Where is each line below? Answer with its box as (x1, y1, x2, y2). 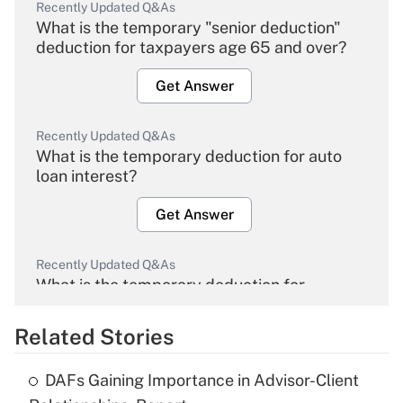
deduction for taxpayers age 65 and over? (36, 38, 346, 58)
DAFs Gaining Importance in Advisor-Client (45, 371, 359, 390)
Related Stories (14, 324, 174, 350)
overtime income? (36, 295, 167, 315)
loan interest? (36, 166, 137, 186)
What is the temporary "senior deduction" (36, 18, 341, 38)
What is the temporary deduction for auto (36, 147, 342, 166)
